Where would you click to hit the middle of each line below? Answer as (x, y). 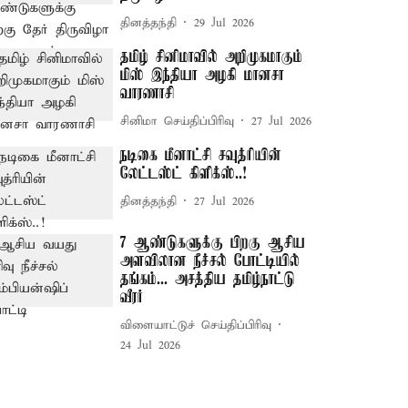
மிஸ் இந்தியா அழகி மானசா (203, 76)
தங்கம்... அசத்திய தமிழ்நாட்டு (208, 280)
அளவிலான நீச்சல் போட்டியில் (210, 262)
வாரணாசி (148, 94)
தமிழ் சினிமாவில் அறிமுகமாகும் (212, 57)
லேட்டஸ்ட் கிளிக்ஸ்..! (184, 174)
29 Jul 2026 (224, 23)
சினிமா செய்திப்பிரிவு (178, 121)
